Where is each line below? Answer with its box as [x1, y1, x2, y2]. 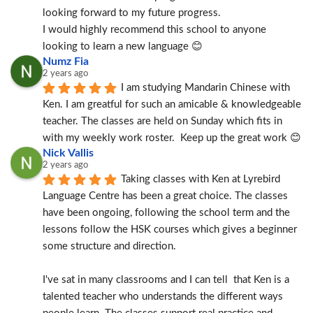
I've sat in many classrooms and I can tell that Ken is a [43, 275, 289, 285]
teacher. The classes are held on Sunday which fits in [43, 116, 282, 126]
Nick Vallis [43, 147, 94, 159]
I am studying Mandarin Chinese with [121, 82, 290, 93]
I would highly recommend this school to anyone [43, 24, 266, 35]
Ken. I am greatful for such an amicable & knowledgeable [43, 99, 301, 110]
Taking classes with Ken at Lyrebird [121, 174, 280, 184]
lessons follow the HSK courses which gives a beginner [43, 224, 297, 235]
